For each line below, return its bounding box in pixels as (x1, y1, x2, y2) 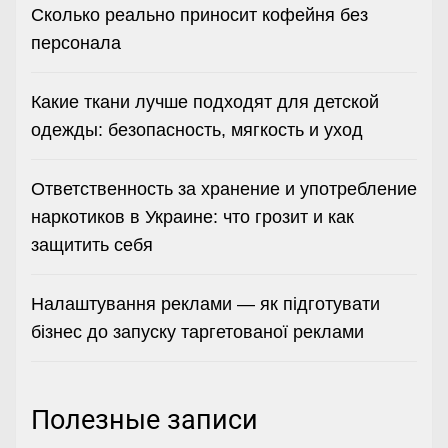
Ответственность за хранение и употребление (31, 178, 417, 199)
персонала (31, 32, 121, 53)
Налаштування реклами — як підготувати (31, 293, 380, 314)
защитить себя (31, 234, 153, 255)
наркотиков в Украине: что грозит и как (31, 206, 354, 227)
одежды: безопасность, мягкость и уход (31, 119, 363, 140)
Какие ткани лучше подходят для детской (31, 91, 379, 112)
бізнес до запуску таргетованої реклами (31, 321, 364, 342)
